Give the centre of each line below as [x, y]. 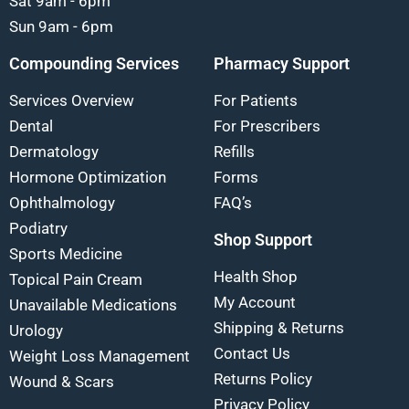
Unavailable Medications [93, 304]
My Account [255, 302]
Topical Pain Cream [76, 279]
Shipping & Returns [279, 327]
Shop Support [263, 239]
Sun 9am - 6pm [61, 26]
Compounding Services [94, 63]
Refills [234, 151]
